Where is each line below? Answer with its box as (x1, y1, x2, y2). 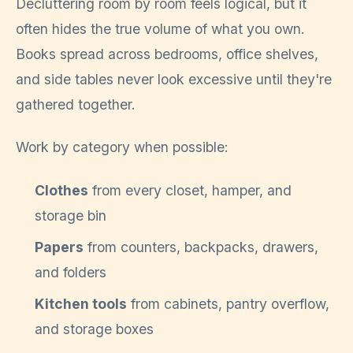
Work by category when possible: (16, 139, 229, 156)
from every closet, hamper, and (88, 181, 292, 199)
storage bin (35, 206, 106, 224)
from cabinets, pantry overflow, (127, 295, 329, 312)
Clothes (35, 181, 88, 199)
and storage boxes (35, 320, 154, 337)
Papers (35, 238, 84, 255)
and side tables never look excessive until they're (16, 70, 332, 87)
